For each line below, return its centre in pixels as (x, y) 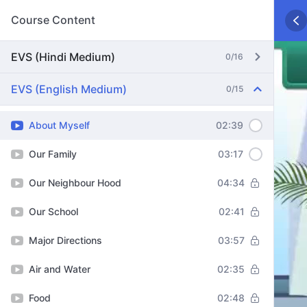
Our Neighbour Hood (75, 183)
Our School (53, 211)
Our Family (53, 154)
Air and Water (60, 269)
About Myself (59, 125)
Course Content (53, 20)
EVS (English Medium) (69, 89)
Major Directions (65, 240)
